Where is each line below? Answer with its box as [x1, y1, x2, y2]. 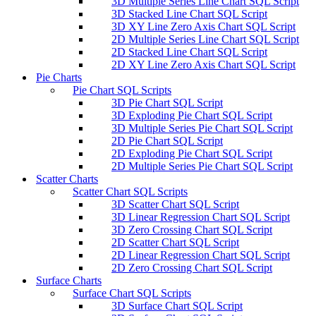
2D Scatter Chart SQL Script [111, 236, 239, 248]
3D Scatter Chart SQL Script [111, 197, 239, 210]
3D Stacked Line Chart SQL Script [111, 7, 267, 20]
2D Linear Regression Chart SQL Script [111, 248, 290, 261]
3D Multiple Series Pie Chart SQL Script [111, 121, 293, 134]
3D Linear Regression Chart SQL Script [111, 210, 290, 223]
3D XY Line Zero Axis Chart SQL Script [111, 20, 296, 32]
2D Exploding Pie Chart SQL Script [111, 147, 272, 159]
